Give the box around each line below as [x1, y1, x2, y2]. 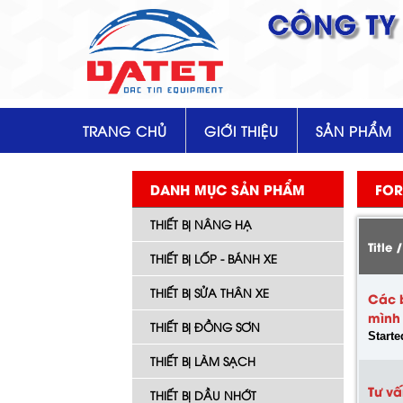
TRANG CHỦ [83, 121, 167, 139]
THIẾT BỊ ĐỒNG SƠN [150, 318, 260, 335]
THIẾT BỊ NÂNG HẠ [150, 216, 252, 232]
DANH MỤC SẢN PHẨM [150, 179, 305, 199]
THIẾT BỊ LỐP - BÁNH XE [150, 250, 277, 266]
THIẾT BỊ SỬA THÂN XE [150, 284, 269, 300]
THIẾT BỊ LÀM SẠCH [150, 353, 255, 369]
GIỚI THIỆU [204, 121, 279, 139]
